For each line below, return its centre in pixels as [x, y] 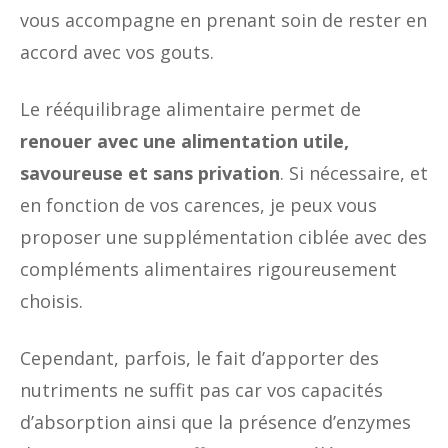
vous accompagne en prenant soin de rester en [223, 19]
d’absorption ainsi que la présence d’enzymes [215, 421]
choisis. [51, 300]
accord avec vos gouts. [117, 51]
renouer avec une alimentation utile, [184, 140]
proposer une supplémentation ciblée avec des [223, 236]
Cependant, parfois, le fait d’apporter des [199, 357]
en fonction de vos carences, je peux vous [198, 204]
